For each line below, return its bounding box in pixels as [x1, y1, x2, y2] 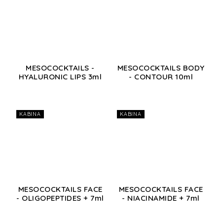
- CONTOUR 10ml [129, 72, 193, 82]
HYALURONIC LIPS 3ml [18, 72, 102, 82]
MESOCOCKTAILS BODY [117, 63, 205, 73]
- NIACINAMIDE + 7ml [122, 193, 200, 203]
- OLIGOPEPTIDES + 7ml [16, 193, 104, 203]
